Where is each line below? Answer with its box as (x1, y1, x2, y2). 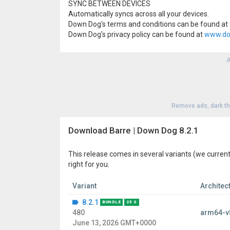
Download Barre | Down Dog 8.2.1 (68, 125, 199, 136)
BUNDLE (102, 200, 121, 205)
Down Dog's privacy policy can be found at (68, 30, 204, 39)
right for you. (68, 160, 109, 168)
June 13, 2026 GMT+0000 (72, 219, 156, 227)
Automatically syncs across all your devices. (68, 10, 209, 18)
